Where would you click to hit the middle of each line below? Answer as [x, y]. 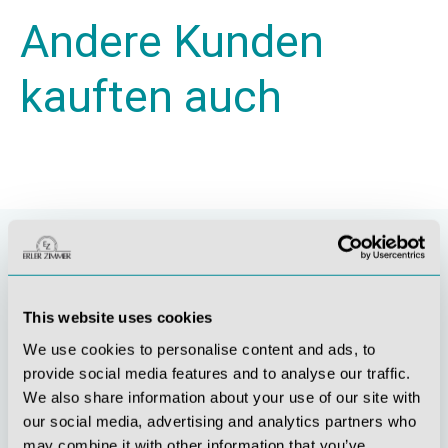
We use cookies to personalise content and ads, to [199, 349]
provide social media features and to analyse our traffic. [217, 373]
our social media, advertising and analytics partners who [219, 421]
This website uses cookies [118, 317]
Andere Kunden [172, 41]
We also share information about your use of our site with [222, 397]
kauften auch [151, 96]
